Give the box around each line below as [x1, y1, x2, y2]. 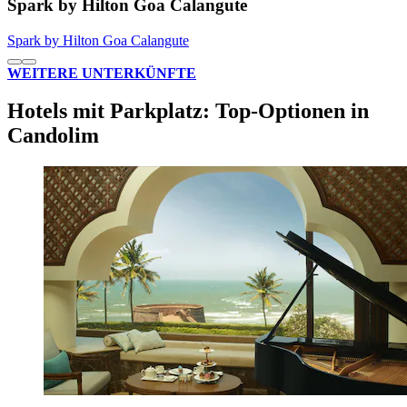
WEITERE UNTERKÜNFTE [7, 65, 196, 81]
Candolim [7, 124, 99, 148]
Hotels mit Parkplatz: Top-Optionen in [7, 99, 369, 124]
